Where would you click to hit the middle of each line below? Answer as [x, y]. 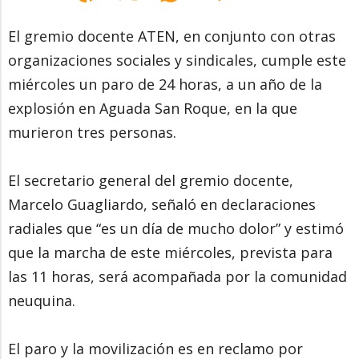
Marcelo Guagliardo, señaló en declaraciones [162, 204]
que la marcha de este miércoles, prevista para [170, 252]
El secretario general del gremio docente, [151, 180]
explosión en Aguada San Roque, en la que [153, 108]
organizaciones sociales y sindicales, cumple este [177, 60]
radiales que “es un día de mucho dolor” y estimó [176, 228]
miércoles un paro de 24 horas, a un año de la [165, 84]
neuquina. [42, 300]
